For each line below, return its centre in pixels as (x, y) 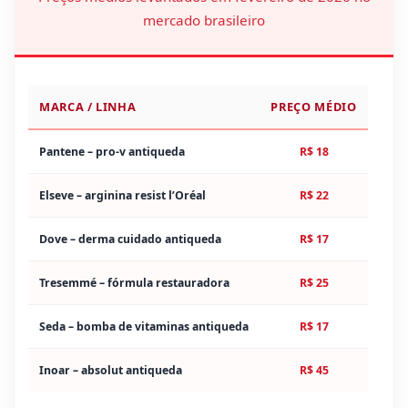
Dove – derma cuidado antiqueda (130, 239)
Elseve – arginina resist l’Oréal (122, 195)
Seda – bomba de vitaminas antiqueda (144, 326)
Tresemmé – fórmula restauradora (134, 282)
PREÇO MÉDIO (314, 106)
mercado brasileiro (204, 20)
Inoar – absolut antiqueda (111, 370)
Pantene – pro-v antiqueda (112, 151)
